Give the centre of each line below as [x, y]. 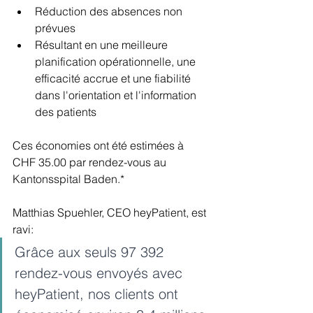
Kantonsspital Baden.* [68, 179]
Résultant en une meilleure [103, 45]
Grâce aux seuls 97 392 [91, 252]
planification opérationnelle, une [117, 62]
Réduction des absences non [110, 12]
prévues [55, 28]
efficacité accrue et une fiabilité [114, 79]
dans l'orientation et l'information [117, 95]
